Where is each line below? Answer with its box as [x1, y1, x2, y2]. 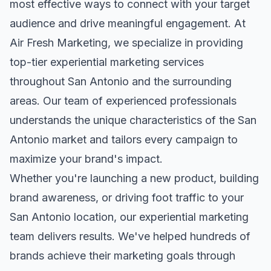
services [160, 56, 204, 68]
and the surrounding [129, 75, 232, 88]
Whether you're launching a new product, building [10, 172, 259, 184]
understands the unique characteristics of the [10, 114, 238, 126]
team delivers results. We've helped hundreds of [10, 230, 250, 243]
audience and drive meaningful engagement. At [10, 17, 246, 30]
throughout [10, 75, 68, 88]
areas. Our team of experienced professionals [10, 94, 237, 107]
